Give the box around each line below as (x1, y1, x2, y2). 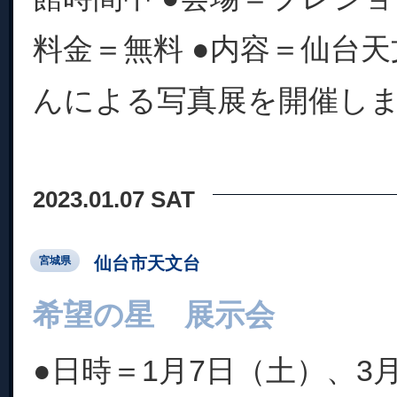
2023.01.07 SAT (33, 186, 195, 213)
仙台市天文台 (94, 253, 200, 273)
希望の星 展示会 (33, 298, 275, 331)
